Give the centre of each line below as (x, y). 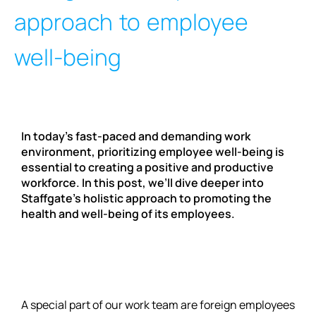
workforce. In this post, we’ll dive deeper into (142, 182)
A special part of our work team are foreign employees (158, 304)
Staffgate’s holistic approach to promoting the (146, 198)
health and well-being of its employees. (128, 213)
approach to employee (132, 22)
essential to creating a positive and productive (147, 167)
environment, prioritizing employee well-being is (153, 151)
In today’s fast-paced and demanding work (136, 136)
